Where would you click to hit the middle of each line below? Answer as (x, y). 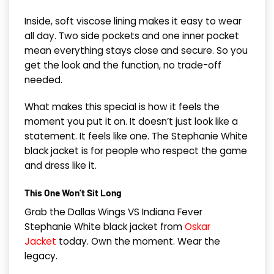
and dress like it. (61, 166)
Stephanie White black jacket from (105, 226)
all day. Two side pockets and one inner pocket (132, 36)
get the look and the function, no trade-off (123, 65)
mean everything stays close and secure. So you (136, 51)
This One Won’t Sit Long (73, 193)
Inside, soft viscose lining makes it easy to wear (133, 21)
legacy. (41, 256)
